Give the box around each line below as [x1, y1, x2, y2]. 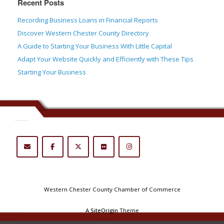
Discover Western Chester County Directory [17, 28, 149, 37]
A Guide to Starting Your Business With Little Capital [17, 41, 172, 50]
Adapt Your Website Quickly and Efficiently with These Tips [17, 54, 193, 63]
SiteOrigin [90, 206, 118, 214]
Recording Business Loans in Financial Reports [17, 15, 158, 24]
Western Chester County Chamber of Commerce [43, 185, 180, 193]
